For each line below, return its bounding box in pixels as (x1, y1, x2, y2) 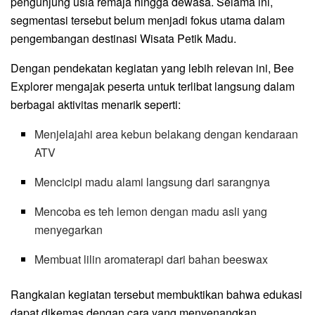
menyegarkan (34, 221, 103, 238)
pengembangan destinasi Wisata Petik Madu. (11, 30, 236, 46)
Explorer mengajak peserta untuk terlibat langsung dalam (11, 77, 295, 94)
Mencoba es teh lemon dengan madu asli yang (34, 202, 268, 219)
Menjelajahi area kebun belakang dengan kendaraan (34, 125, 299, 142)
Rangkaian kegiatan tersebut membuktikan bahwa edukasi (11, 285, 302, 302)
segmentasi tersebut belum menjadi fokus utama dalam (11, 11, 285, 28)
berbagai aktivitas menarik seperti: (11, 96, 181, 112)
